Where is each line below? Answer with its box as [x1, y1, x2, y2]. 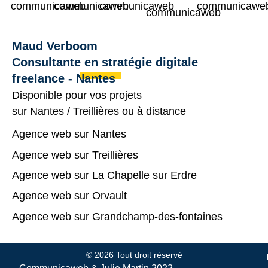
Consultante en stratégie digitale [12, 55, 198, 69]
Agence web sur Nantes [12, 128, 126, 141]
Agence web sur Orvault [12, 190, 127, 202]
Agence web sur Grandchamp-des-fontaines [12, 210, 223, 223]
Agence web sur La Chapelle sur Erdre [12, 169, 197, 182]
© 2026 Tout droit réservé [86, 250, 182, 260]
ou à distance [119, 105, 186, 117]
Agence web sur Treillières [12, 148, 138, 161]
